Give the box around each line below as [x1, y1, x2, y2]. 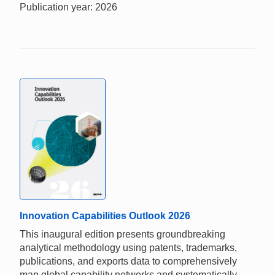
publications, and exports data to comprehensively [20, 255, 237, 266]
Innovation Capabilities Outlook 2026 [20, 210, 190, 221]
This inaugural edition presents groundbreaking [20, 228, 225, 239]
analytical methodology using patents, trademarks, [20, 242, 237, 253]
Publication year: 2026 [20, 1, 117, 12]
